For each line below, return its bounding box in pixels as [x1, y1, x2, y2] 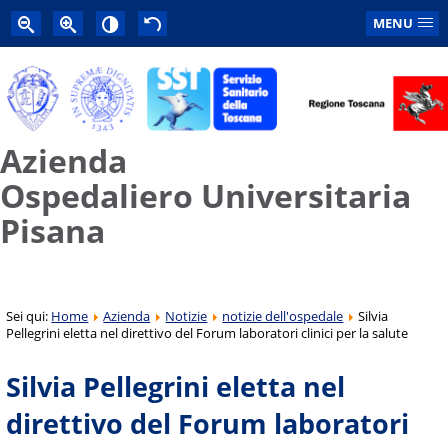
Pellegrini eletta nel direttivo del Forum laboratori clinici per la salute [6, 323, 409, 342]
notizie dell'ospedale [222, 306, 344, 325]
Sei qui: [6, 306, 52, 325]
